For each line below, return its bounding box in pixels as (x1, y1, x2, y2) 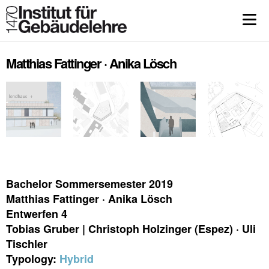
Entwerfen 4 (6, 206, 67, 222)
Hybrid (59, 251, 94, 267)
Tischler (6, 236, 47, 252)
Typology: (6, 251, 59, 267)
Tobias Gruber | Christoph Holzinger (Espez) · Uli (6, 221, 256, 237)
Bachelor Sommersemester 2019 (6, 176, 173, 192)
